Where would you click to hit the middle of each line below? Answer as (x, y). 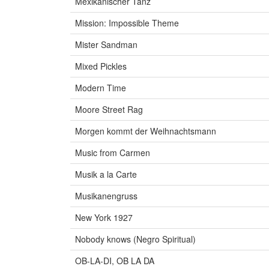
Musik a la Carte (106, 174)
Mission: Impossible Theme (127, 23)
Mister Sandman (106, 45)
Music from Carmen (113, 153)
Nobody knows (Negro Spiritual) (135, 239)
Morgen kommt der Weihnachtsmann (146, 131)
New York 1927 (104, 218)
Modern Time (101, 88)
